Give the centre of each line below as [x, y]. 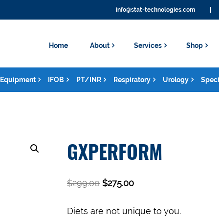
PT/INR [89, 80]
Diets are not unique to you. [124, 211]
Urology [176, 80]
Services [148, 45]
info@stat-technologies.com [155, 10]
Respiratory [132, 80]
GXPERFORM [115, 154]
